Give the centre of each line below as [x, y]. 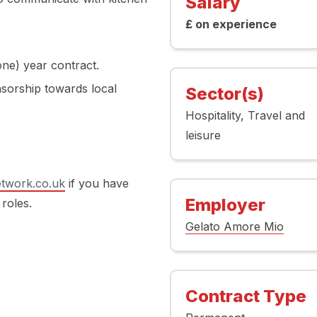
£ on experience [231, 24]
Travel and [276, 115]
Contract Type [246, 296]
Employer [225, 205]
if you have [97, 183]
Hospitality [213, 115]
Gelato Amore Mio [234, 226]
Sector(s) [224, 94]
